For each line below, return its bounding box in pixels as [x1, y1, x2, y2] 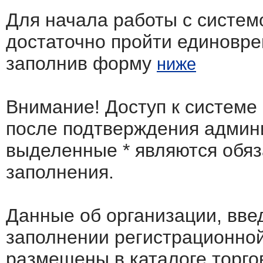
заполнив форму [6, 53, 157, 74]
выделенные [6, 140, 123, 161]
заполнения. [6, 161, 114, 183]
